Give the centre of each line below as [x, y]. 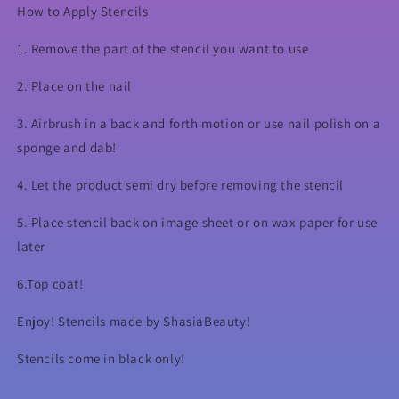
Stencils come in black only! [101, 358]
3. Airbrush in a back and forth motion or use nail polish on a [199, 123]
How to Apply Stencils [83, 11]
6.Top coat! [50, 283]
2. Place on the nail [74, 85]
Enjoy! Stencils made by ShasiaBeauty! [134, 321]
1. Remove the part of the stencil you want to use [163, 48]
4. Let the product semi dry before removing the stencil [180, 184]
